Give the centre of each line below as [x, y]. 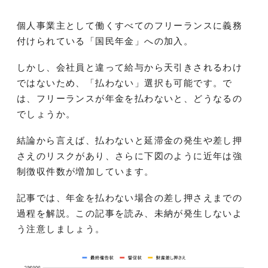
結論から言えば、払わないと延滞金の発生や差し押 [130, 140]
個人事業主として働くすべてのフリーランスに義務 [130, 25]
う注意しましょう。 [61, 229]
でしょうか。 [46, 114]
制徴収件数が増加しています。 [86, 171]
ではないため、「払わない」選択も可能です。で [125, 83]
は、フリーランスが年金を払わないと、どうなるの [130, 98]
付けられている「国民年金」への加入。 [105, 41]
